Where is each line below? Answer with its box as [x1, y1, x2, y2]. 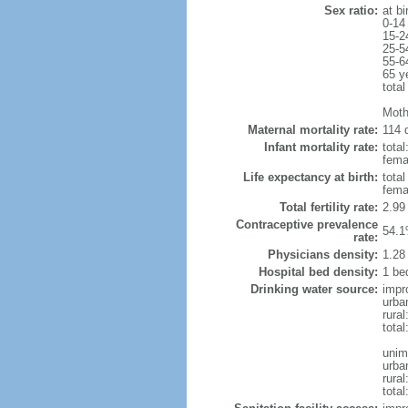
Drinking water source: [250, 282, 378, 296]
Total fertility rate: [279, 200, 378, 214]
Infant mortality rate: [263, 140, 378, 154]
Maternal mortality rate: [247, 123, 378, 137]
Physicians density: [267, 248, 378, 261]
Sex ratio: [323, 4, 378, 17]
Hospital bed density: [258, 265, 378, 279]
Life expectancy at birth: [242, 170, 378, 184]
